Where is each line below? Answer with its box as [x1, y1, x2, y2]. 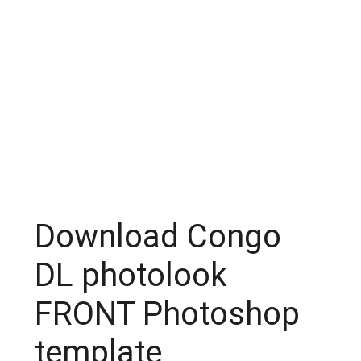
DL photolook [34, 256, 227, 295]
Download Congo [34, 218, 281, 256]
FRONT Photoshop [34, 295, 300, 334]
